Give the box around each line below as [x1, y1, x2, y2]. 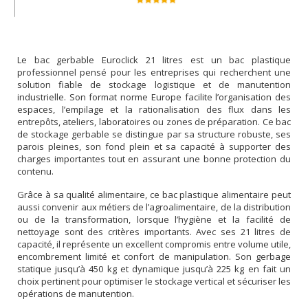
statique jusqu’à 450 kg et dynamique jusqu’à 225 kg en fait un [17, 263, 291, 276]
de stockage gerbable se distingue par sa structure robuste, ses [17, 128, 291, 141]
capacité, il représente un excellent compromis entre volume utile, [17, 238, 291, 251]
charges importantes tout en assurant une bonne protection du [17, 153, 291, 166]
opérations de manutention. [17, 287, 134, 300]
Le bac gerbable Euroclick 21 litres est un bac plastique [17, 54, 291, 67]
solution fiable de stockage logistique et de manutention [17, 78, 291, 91]
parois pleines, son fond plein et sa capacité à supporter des [17, 140, 291, 153]
